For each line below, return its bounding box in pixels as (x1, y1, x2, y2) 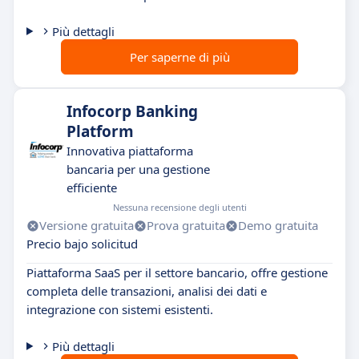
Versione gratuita (39, 217, 134, 233)
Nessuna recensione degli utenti (113, 201, 247, 213)
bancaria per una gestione (67, 161, 210, 177)
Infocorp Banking (67, 101, 198, 122)
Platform (67, 121, 134, 142)
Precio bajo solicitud (26, 236, 138, 252)
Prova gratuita (147, 217, 225, 233)
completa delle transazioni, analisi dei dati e (26, 283, 267, 299)
